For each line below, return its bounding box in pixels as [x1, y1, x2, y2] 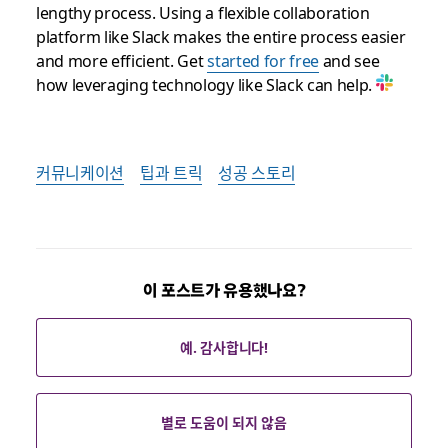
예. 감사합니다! [180, 337, 268, 358]
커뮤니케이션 [35, 160, 124, 184]
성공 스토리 [218, 160, 296, 184]
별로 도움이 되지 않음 [161, 412, 287, 433]
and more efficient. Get [35, 48, 208, 72]
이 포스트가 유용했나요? [142, 280, 306, 301]
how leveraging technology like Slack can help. [35, 72, 376, 96]
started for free [207, 48, 320, 72]
